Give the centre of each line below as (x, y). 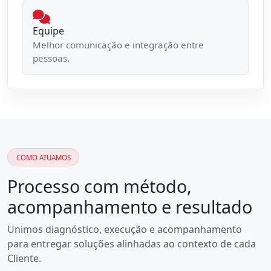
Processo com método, (100, 186)
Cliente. (24, 259)
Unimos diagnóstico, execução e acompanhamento (125, 230)
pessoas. (51, 58)
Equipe (48, 31)
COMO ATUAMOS (43, 157)
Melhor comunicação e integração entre (118, 44)
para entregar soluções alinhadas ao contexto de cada (132, 244)
